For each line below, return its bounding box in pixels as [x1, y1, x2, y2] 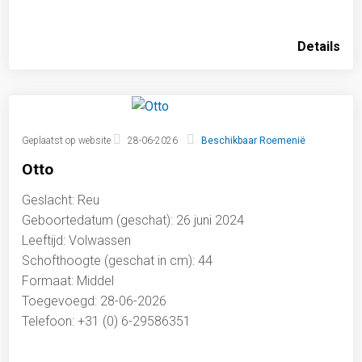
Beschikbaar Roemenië [200, 135, 305, 147]
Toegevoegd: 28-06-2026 [22, 293, 167, 309]
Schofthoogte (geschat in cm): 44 [22, 253, 213, 269]
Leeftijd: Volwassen [22, 233, 132, 249]
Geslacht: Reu [22, 192, 100, 208]
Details [297, 39, 340, 55]
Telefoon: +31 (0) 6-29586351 [22, 314, 192, 330]
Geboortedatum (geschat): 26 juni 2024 [22, 213, 245, 229]
